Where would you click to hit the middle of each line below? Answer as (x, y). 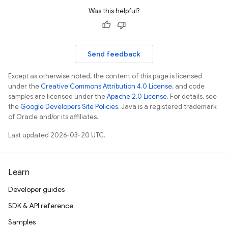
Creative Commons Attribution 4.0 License (106, 86)
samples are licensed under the (58, 96)
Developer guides (36, 189)
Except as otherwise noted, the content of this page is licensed (105, 76)
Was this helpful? (114, 11)
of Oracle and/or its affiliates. (53, 117)
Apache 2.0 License (137, 96)
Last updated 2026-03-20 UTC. (57, 135)
